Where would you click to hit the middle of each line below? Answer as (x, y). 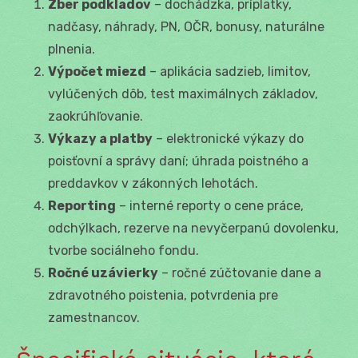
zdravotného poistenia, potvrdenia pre (163, 295)
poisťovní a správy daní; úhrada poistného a (178, 161)
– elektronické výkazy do (228, 138)
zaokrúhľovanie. (95, 116)
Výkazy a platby (100, 138)
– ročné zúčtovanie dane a (240, 272)
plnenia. (72, 49)
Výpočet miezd (97, 71)
